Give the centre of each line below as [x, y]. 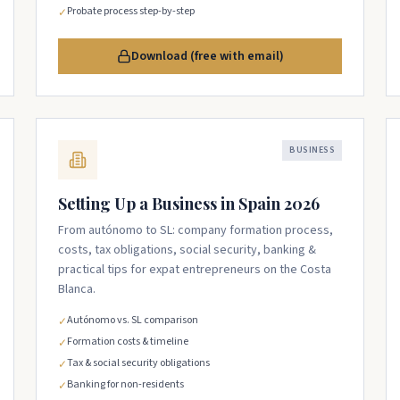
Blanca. [77, 289]
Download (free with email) [207, 56]
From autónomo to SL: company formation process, [196, 230]
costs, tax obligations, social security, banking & [187, 250]
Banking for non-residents [125, 384]
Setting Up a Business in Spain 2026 [189, 204]
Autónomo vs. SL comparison [133, 320]
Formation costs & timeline [128, 342]
